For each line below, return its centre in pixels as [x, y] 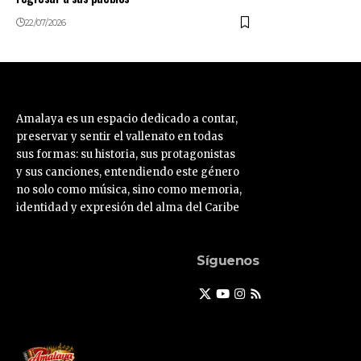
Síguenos [228, 260]
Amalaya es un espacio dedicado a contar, [127, 118]
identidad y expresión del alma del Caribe [128, 207]
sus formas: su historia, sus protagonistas [126, 154]
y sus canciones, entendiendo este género [128, 172]
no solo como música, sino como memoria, [129, 189]
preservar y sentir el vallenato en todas [120, 136]
